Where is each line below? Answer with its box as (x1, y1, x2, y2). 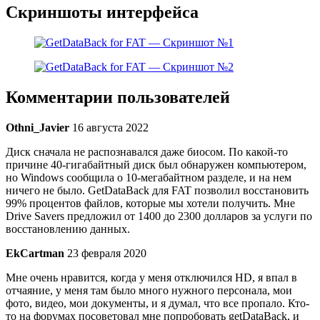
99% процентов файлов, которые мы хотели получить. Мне (6, 197, 295, 210)
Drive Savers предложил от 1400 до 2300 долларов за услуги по (6, 210, 312, 223)
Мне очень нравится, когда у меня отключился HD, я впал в (6, 271, 297, 284)
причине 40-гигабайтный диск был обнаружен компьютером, (6, 159, 306, 171)
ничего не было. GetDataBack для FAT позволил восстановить (6, 184, 309, 197)
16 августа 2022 (72, 121, 149, 134)
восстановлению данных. (6, 223, 130, 236)
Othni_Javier (6, 121, 69, 134)
